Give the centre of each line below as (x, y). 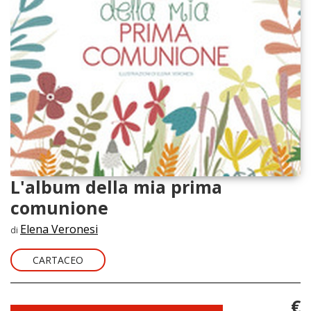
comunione (59, 208)
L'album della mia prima (116, 187)
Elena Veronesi (59, 229)
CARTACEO (58, 260)
